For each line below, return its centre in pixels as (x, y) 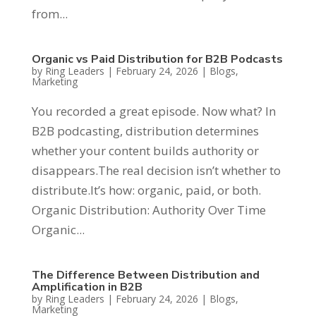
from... (49, 13)
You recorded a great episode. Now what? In (153, 111)
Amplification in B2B (87, 287)
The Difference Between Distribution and (145, 275)
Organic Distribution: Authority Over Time (148, 209)
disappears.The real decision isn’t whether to (156, 170)
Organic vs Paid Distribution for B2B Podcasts (157, 59)
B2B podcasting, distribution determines (145, 130)
